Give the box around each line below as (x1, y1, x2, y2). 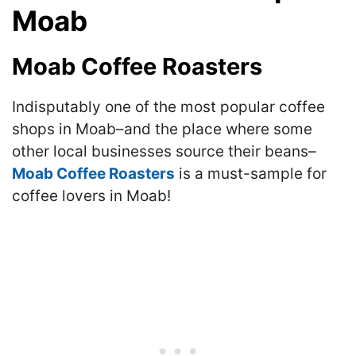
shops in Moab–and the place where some (12, 119, 312, 138)
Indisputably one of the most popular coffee (12, 97, 325, 116)
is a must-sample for (175, 164, 327, 183)
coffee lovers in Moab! (12, 186, 171, 205)
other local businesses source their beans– (12, 141, 316, 161)
